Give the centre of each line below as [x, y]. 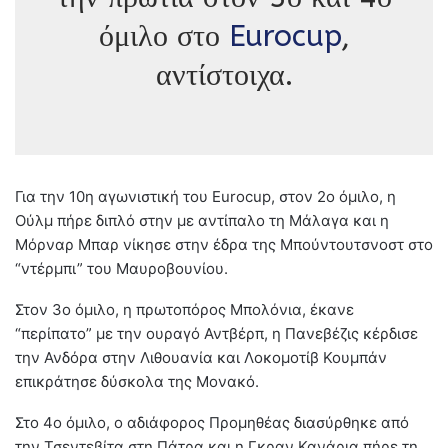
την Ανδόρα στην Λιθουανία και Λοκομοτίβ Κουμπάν [201, 357]
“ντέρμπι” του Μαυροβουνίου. [121, 268]
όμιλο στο [163, 35]
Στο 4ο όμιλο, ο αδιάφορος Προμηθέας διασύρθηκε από [212, 422]
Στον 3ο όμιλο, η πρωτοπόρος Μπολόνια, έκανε [184, 309]
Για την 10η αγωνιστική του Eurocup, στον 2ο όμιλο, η [205, 196]
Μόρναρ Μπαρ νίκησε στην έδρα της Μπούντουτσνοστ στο [224, 244]
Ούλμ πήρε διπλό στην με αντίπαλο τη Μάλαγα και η [202, 220]
